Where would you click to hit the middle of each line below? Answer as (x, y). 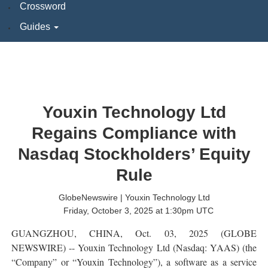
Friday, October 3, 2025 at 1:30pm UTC (138, 210)
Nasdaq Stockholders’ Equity (134, 154)
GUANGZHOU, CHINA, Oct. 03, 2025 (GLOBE (134, 233)
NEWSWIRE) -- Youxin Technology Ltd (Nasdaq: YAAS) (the (134, 247)
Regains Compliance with (134, 133)
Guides (36, 26)
